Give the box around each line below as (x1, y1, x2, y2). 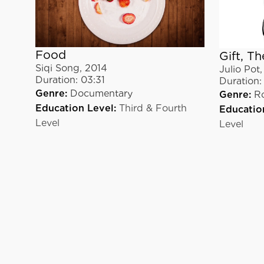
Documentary (70, 87, 133, 99)
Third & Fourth (119, 102, 187, 114)
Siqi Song (35, 62, 80, 74)
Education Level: (35, 102, 116, 114)
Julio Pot (219, 64, 260, 75)
